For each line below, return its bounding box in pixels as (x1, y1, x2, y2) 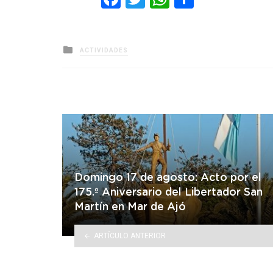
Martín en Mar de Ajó (74, 201, 186, 213)
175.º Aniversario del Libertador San (74, 186, 263, 198)
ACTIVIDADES (80, 46, 128, 54)
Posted (73, 41, 107, 54)
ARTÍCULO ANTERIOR (93, 231, 166, 240)
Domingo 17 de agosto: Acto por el (74, 172, 261, 183)
